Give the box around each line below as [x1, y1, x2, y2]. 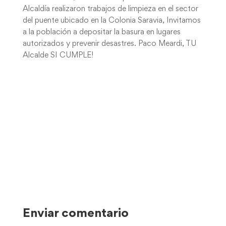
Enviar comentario [22, 208, 129, 220]
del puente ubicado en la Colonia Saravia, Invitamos [22, 17, 201, 24]
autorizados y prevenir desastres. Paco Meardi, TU [22, 40, 196, 47]
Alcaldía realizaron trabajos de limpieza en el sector [22, 6, 198, 13]
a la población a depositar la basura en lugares [22, 29, 181, 36]
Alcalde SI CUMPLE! [22, 52, 93, 59]
